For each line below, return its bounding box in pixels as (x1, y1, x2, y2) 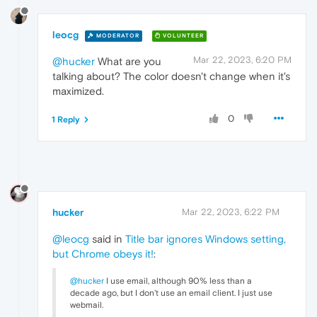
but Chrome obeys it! (52, 247, 154, 260)
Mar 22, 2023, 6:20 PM (193, 54, 292, 66)
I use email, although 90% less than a (104, 275, 252, 286)
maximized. (52, 85, 104, 98)
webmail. (70, 299, 103, 310)
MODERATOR (94, 32, 139, 39)
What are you (95, 55, 161, 68)
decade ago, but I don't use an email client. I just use (70, 287, 272, 298)
